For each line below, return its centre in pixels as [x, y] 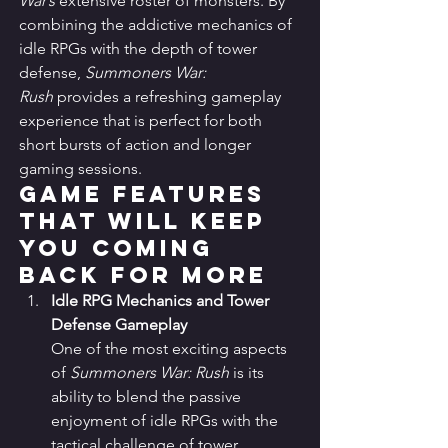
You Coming [121, 248]
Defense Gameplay [119, 325]
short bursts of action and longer [137, 145]
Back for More [143, 275]
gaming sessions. [80, 169]
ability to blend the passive [148, 397]
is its [248, 373]
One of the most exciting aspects [171, 349]
